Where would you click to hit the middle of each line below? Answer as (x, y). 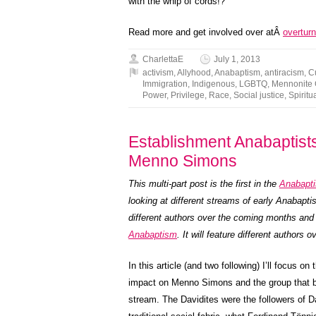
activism (158, 73)
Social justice (259, 95)
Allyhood (194, 73)
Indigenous (213, 84)
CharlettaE (163, 59)
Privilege (188, 95)
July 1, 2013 (237, 59)
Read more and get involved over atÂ (206, 32)
